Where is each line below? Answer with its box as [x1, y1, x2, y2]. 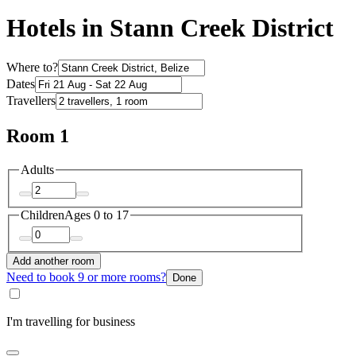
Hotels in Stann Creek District [6, 14, 334, 43]
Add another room [13, 255, 95, 268]
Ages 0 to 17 [64, 207, 129, 222]
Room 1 [6, 126, 69, 147]
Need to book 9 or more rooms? [6, 270, 166, 284]
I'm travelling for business [6, 315, 135, 329]
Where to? [6, 60, 58, 75]
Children [21, 207, 64, 222]
